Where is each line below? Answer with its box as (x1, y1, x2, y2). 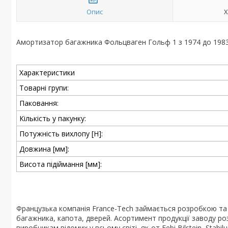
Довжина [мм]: (19, 144, 69, 154)
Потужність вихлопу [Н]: (19, 129, 103, 138)
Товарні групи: (19, 83, 69, 93)
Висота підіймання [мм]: (19, 159, 102, 169)
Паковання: (19, 98, 59, 108)
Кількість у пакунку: (19, 113, 86, 123)
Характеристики (19, 68, 75, 77)
